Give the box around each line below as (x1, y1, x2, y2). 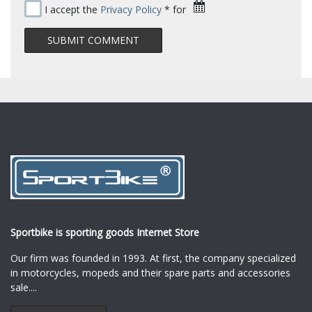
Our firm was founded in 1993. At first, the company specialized (10, 251, 296, 265)
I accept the (42, 2, 100, 16)
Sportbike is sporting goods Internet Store (10, 226, 199, 240)
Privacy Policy (100, 2, 162, 16)
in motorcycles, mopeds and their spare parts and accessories (10, 266, 290, 280)
